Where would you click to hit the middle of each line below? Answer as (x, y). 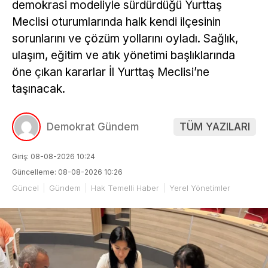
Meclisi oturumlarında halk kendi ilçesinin (116, 22)
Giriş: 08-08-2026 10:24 (54, 157)
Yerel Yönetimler (200, 188)
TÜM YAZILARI (215, 127)
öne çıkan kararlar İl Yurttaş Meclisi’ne (111, 72)
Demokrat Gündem (93, 127)
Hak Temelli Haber (125, 188)
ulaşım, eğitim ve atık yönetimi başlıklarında (124, 56)
